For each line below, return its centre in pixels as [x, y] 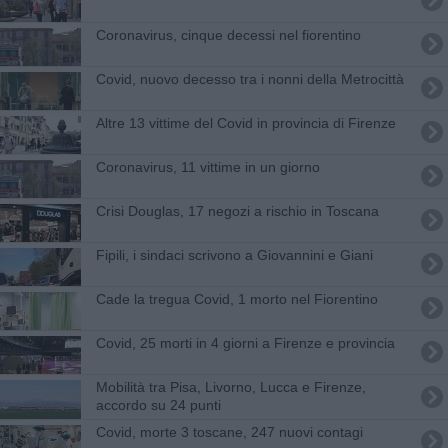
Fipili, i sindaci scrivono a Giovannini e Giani [234, 254]
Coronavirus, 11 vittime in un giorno [207, 166]
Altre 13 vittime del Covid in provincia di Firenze [245, 122]
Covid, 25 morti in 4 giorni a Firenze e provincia [245, 342]
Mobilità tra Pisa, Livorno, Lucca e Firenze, [230, 386]
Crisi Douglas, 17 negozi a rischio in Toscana [237, 210]
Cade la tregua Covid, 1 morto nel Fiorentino [236, 298]
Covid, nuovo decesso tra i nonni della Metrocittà [249, 78]
